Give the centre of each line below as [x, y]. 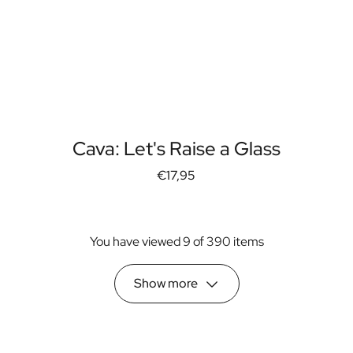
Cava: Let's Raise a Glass [176, 148]
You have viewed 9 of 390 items [176, 241]
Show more [165, 283]
